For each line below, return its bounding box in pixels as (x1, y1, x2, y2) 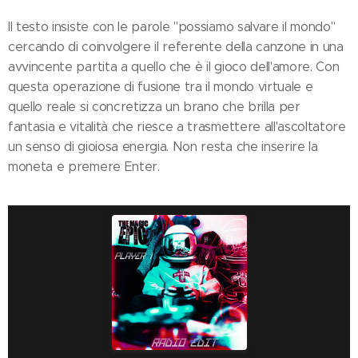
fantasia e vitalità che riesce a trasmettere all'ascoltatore (8, 118, 346, 134)
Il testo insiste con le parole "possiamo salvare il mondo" (8, 18, 336, 34)
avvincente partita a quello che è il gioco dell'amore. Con (8, 58, 340, 74)
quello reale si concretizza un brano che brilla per (8, 98, 300, 114)
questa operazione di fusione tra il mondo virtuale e (8, 78, 313, 94)
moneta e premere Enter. (8, 158, 160, 174)
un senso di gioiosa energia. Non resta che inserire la (8, 138, 318, 154)
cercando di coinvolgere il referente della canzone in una (8, 38, 344, 54)
